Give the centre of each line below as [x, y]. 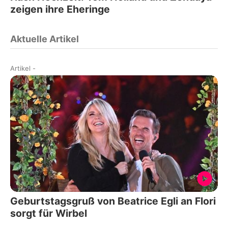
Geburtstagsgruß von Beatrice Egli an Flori [113, 201]
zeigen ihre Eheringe [60, 9]
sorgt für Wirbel [49, 213]
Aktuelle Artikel [45, 39]
